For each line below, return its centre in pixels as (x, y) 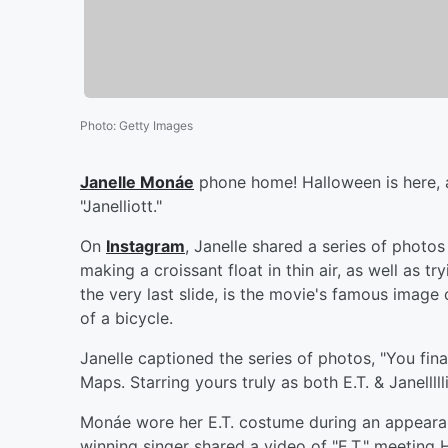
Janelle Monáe (137, 181)
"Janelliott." (121, 205)
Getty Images (156, 125)
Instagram (145, 245)
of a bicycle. (126, 317)
